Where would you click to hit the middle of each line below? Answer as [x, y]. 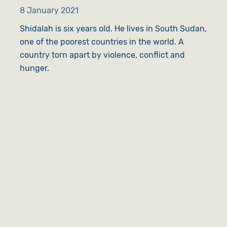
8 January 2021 [49, 10]
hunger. [34, 68]
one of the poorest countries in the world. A [102, 42]
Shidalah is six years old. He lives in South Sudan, [113, 28]
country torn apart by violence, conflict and [102, 55]
